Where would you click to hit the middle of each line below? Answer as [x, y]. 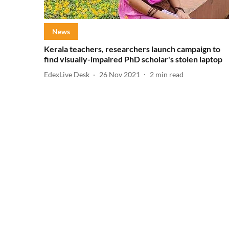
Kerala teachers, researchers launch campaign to [132, 49]
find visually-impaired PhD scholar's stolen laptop [133, 59]
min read [169, 75]
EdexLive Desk [67, 75]
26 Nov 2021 [120, 75]
